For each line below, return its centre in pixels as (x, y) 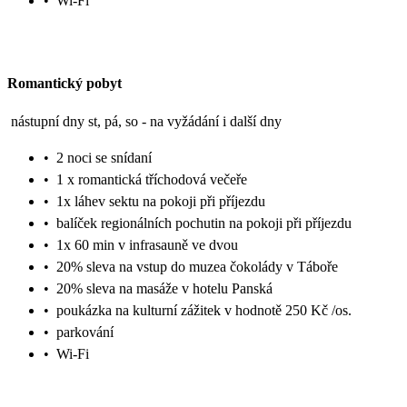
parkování (85, 332)
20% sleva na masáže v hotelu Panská (164, 288)
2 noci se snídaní (104, 157)
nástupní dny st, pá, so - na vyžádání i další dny (146, 121)
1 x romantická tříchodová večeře (152, 179)
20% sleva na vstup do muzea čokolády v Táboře (197, 266)
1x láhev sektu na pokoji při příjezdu (161, 201)
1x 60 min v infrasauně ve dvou (147, 244)
